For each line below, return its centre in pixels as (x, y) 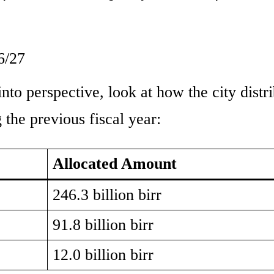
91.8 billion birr (103, 225)
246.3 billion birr (107, 195)
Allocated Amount (115, 164)
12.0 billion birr (103, 255)
